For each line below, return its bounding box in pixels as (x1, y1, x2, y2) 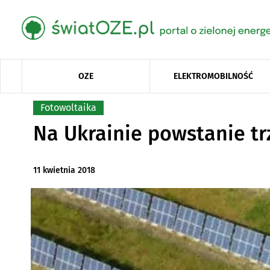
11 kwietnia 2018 (33, 165, 95, 176)
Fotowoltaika (40, 101, 96, 113)
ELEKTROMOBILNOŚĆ (174, 71, 254, 81)
